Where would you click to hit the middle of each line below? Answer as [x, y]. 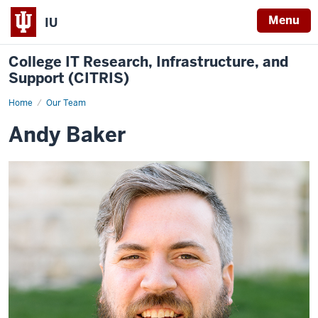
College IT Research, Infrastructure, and [148, 62]
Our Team [66, 103]
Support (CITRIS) [69, 78]
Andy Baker [67, 135]
